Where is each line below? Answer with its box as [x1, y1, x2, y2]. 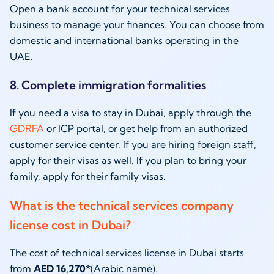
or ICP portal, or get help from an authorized [44, 122, 248, 135]
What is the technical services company [10, 198, 234, 213]
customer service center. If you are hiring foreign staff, [10, 138, 256, 151]
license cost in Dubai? [10, 217, 131, 233]
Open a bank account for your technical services [10, 2, 230, 15]
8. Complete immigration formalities [10, 78, 209, 93]
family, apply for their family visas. [10, 170, 168, 183]
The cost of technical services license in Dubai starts [10, 246, 244, 259]
